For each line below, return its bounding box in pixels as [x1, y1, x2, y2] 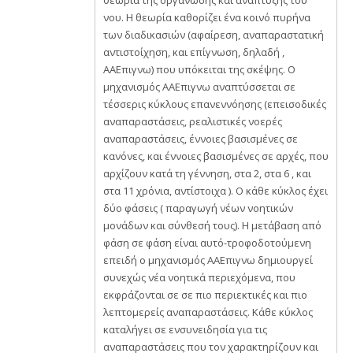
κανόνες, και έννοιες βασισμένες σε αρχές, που [103, 149, 165, 163]
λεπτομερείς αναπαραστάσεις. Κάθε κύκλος [103, 305, 313, 319]
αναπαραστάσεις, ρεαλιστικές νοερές [103, 114, 282, 128]
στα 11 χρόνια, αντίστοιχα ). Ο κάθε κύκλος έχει [103, 184, 328, 198]
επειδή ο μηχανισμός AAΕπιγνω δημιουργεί [103, 253, 313, 267]
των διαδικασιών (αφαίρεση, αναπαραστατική [103, 28, 324, 42]
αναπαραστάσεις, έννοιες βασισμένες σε [103, 132, 298, 146]
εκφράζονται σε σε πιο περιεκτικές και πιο [103, 288, 307, 302]
